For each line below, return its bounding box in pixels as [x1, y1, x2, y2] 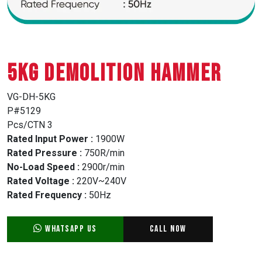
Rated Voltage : [7, 175, 74, 187]
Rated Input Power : [7, 133, 93, 144]
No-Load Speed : [7, 161, 80, 173]
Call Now [149, 223, 187, 235]
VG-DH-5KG [7, 91, 56, 102]
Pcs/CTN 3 [7, 119, 53, 130]
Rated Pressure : [7, 147, 82, 158]
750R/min [82, 147, 125, 158]
